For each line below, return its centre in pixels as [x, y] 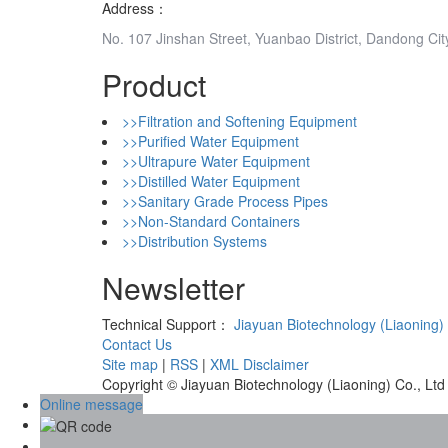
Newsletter [173, 287]
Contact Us [137, 343]
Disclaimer [276, 363]
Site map [130, 363]
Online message [91, 403]
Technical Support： [168, 323]
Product [154, 84]
